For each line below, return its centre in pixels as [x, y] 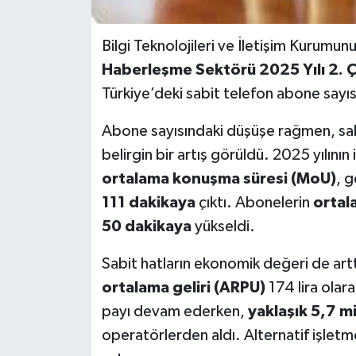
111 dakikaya [148, 203]
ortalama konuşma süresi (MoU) [219, 179]
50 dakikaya [146, 227]
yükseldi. [223, 227]
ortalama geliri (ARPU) [183, 288]
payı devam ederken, [174, 312]
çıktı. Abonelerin [254, 203]
